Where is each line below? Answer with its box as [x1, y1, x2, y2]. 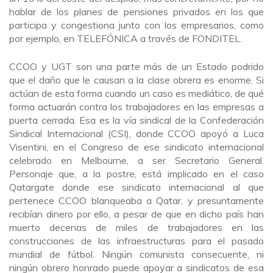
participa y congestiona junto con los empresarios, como [9, 18, 264, 31]
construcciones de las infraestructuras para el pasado [9, 234, 264, 247]
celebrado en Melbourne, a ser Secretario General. [9, 154, 264, 166]
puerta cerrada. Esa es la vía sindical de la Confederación [9, 113, 264, 126]
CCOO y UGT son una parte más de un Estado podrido [9, 60, 264, 73]
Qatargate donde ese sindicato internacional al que [9, 180, 264, 193]
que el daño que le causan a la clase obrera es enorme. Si [9, 73, 264, 86]
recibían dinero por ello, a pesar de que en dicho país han [9, 207, 264, 220]
